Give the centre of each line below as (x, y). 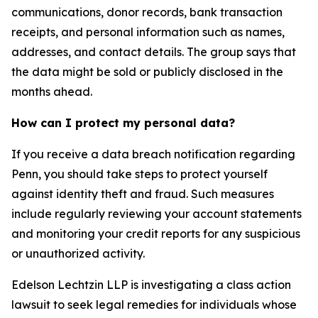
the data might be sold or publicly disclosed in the (147, 72)
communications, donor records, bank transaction (147, 12)
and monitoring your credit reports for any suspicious (156, 234)
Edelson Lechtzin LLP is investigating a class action (151, 285)
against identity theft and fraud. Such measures (143, 194)
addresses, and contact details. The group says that (154, 52)
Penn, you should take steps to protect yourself (139, 174)
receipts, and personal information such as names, (148, 32)
